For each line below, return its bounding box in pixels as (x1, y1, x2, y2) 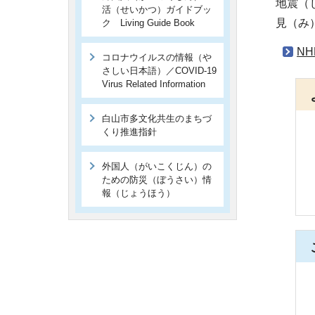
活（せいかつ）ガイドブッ (102, 4, 212, 15)
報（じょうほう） (102, 188, 175, 198)
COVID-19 (175, 65, 217, 76)
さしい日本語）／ (102, 65, 175, 76)
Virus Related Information (102, 79, 205, 89)
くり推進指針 (102, 127, 157, 137)
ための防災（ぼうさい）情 (102, 174, 212, 185)
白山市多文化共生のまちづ (102, 113, 212, 124)
